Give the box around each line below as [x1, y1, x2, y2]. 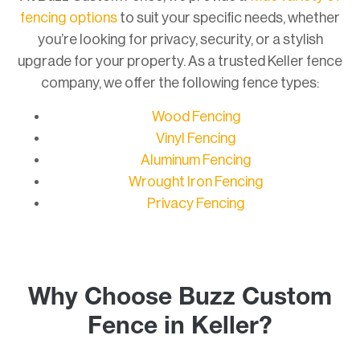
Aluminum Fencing [141, 152, 252, 167]
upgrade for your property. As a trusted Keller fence [18, 54, 342, 69]
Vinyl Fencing [156, 130, 236, 145]
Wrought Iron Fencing [129, 174, 264, 189]
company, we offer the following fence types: [41, 76, 319, 91]
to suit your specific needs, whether [117, 10, 340, 26]
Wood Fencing [151, 108, 241, 124]
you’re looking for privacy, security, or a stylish [37, 32, 323, 47]
